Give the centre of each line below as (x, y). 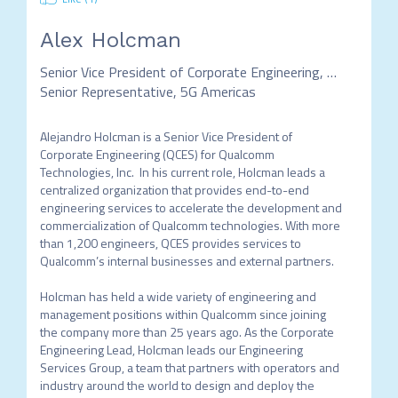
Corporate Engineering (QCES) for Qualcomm (157, 154)
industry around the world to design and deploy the (177, 385)
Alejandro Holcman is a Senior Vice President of (166, 136)
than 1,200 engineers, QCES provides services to (170, 243)
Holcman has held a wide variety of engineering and (178, 296)
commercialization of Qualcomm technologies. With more (190, 225)
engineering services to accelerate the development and (191, 207)
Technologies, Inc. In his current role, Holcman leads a (182, 172)
